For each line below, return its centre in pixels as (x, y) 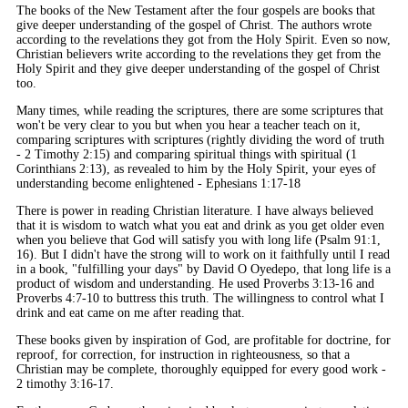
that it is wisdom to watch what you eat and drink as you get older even (200, 225)
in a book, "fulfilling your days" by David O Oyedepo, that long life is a (204, 269)
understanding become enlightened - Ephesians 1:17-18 (158, 183)
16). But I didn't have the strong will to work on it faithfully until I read (203, 254)
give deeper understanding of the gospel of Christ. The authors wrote (194, 25)
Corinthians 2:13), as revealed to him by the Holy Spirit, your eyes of (196, 168)
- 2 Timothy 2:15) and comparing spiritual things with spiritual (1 (187, 154)
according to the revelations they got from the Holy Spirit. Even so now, (204, 39)
